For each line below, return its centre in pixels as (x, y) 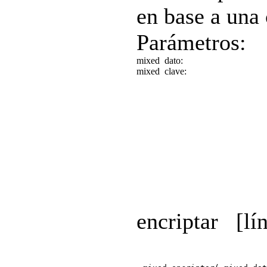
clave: (177, 71)
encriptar (177, 221)
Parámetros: (191, 42)
